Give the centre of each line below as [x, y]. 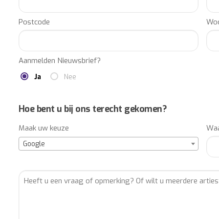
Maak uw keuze [44, 128]
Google [34, 144]
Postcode [34, 22]
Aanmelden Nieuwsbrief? [59, 61]
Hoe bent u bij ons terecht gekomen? [93, 109]
